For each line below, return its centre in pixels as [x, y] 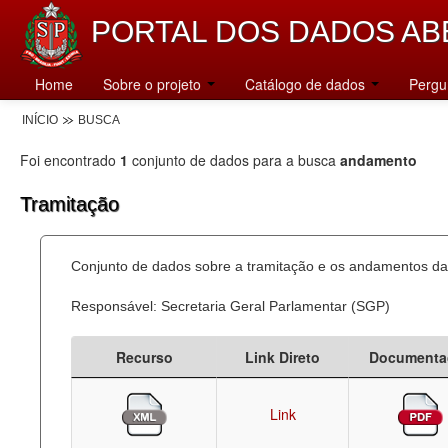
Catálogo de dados [307, 84]
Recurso [144, 357]
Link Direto [282, 357]
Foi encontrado [70, 160]
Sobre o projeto [154, 84]
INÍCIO [40, 120]
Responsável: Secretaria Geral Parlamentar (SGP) [230, 306]
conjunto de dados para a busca [234, 160]
